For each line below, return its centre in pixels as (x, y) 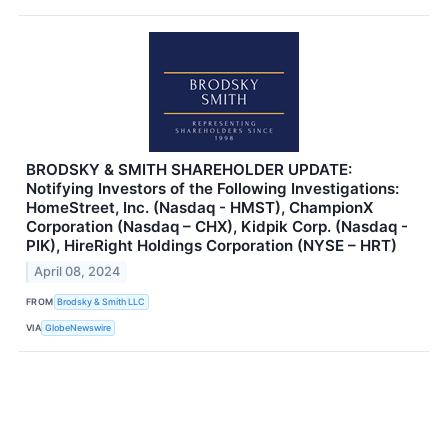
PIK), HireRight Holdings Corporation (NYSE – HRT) (211, 246)
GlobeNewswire (78, 327)
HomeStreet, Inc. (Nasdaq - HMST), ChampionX (199, 208)
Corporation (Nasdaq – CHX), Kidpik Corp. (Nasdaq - (217, 227)
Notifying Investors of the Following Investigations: (212, 189)
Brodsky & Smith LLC (101, 301)
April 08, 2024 (77, 272)
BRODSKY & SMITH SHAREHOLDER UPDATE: (189, 170)
